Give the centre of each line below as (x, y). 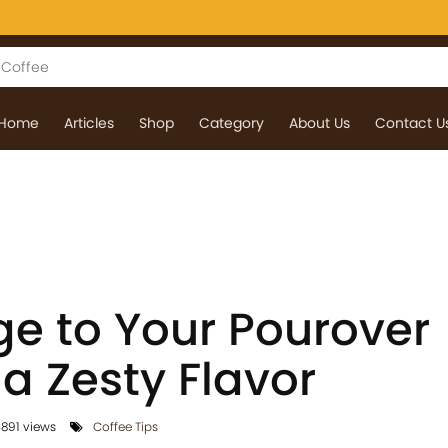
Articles (88, 123)
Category (231, 123)
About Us (319, 123)
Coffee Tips (125, 426)
